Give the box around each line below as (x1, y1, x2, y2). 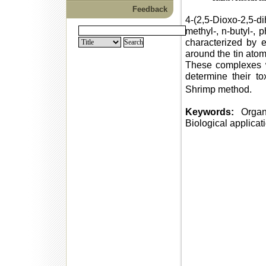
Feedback (132, 5, 167, 14)
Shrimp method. (185, 84, 252, 95)
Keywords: (185, 106, 234, 118)
